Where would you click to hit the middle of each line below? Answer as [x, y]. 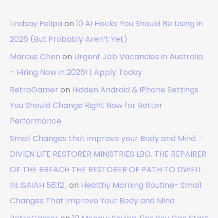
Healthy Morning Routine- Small [141, 185]
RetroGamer [34, 90]
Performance [36, 121]
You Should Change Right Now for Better [86, 106]
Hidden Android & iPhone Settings [135, 90]
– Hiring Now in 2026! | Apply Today [76, 73]
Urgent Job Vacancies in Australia [138, 57]
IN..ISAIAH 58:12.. [38, 185]
